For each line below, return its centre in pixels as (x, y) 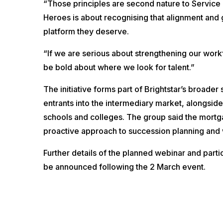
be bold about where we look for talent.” (119, 67)
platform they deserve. (86, 31)
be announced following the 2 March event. (124, 167)
